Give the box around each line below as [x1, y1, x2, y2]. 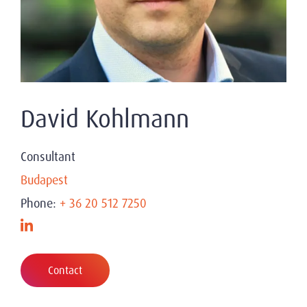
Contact [48, 262, 82, 278]
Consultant [21, 149, 75, 165]
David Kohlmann [21, 103, 189, 135]
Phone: [21, 195, 60, 212]
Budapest [21, 172, 68, 188]
